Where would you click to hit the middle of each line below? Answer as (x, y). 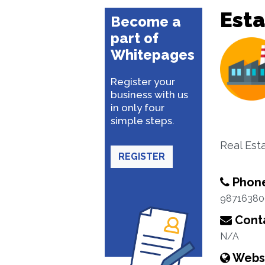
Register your (143, 82)
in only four (138, 108)
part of (135, 38)
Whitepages (153, 55)
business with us (149, 95)
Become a (146, 22)
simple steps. (143, 121)
